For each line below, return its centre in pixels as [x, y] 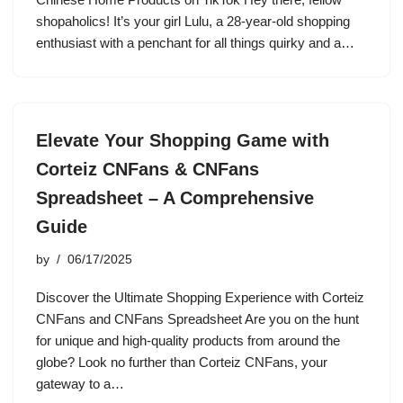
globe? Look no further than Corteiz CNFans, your [182, 362]
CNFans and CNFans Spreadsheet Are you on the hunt [197, 319]
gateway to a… [82, 384]
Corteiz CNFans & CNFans [148, 169]
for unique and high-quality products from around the [188, 340]
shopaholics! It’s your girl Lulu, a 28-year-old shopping [193, 21]
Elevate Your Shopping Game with [183, 140]
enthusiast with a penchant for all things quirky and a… [197, 43]
